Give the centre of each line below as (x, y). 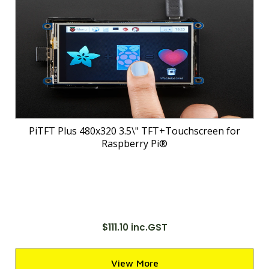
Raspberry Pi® (134, 144)
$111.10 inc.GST (134, 227)
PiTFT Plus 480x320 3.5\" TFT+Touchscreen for (134, 131)
